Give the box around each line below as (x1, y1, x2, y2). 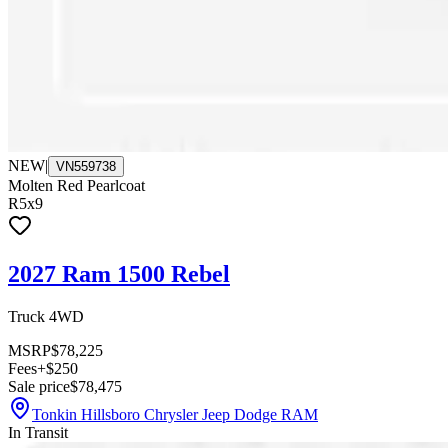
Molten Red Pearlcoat (8, 176, 145, 194)
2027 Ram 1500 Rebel (8, 260, 230, 287)
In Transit (8, 423, 68, 441)
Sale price (8, 377, 70, 395)
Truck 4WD (8, 307, 84, 325)
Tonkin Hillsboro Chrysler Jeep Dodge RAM (32, 405, 318, 423)
